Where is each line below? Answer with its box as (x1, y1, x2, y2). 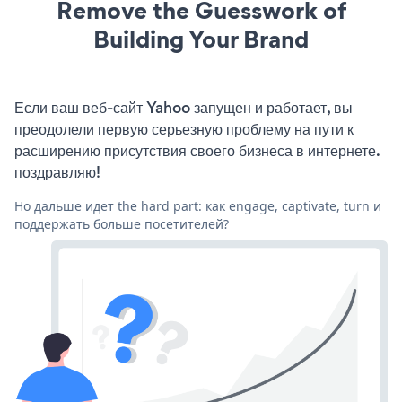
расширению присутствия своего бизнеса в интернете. (14, 139, 380, 162)
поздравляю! (14, 161, 100, 183)
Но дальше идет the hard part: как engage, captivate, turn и (14, 197, 381, 214)
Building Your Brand (93, 22, 309, 56)
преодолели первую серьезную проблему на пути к (14, 118, 354, 140)
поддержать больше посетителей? (14, 214, 229, 232)
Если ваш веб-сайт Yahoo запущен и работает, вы (14, 96, 353, 118)
